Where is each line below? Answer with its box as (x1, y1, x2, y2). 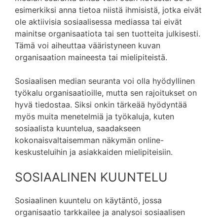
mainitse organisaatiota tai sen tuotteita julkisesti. (15, 29, 200, 38)
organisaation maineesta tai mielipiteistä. (15, 52, 167, 62)
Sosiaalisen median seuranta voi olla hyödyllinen (15, 76, 195, 86)
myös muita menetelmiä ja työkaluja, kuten (15, 111, 174, 121)
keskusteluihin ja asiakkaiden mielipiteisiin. (15, 147, 173, 157)
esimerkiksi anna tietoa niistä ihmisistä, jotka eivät (15, 5, 202, 15)
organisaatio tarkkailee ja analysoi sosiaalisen (15, 207, 185, 217)
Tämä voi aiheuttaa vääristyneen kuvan (15, 40, 160, 50)
